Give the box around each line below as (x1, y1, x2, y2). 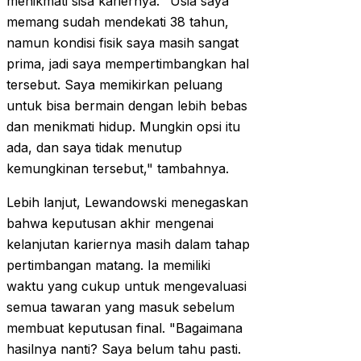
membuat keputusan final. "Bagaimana (6, 320, 243, 337)
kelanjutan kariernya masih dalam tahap (6, 236, 250, 253)
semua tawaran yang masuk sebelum (6, 299, 234, 316)
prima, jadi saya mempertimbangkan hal (6, 56, 249, 73)
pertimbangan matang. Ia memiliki (6, 257, 210, 274)
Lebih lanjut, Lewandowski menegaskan (6, 194, 248, 211)
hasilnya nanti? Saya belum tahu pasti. (6, 341, 241, 358)
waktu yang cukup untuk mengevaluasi (6, 278, 247, 295)
